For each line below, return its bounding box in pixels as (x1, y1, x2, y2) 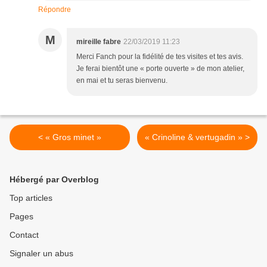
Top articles (10, 193, 52, 203)
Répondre (38, 5, 71, 14)
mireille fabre (76, 38, 121, 46)
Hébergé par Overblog (10, 175, 99, 185)
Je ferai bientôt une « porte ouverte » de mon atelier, (76, 64, 244, 73)
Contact (10, 230, 39, 240)
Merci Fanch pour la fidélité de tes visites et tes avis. (76, 52, 243, 61)
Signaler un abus (10, 249, 73, 259)
